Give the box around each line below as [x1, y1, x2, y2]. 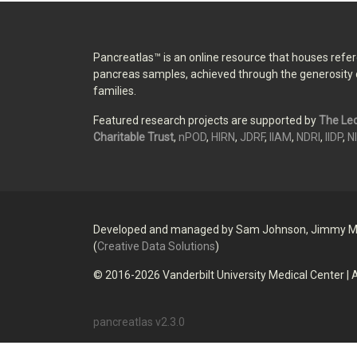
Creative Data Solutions [97, 240, 215, 253]
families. [93, 84, 136, 98]
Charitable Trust [93, 130, 174, 143]
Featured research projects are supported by [93, 113, 319, 127]
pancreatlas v [93, 316, 161, 329]
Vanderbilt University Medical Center [160, 269, 347, 282]
